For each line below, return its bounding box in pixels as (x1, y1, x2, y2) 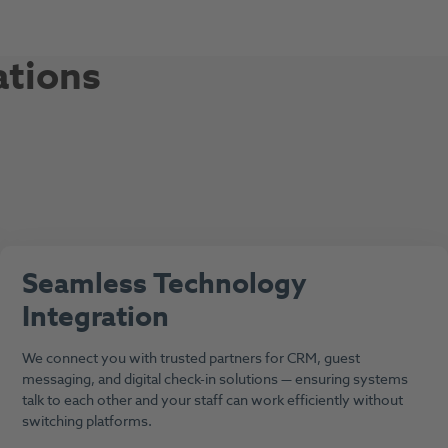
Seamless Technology (21, 263, 307, 305)
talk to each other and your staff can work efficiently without (21, 389, 403, 411)
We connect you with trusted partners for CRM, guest (21, 347, 360, 369)
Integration (21, 296, 169, 338)
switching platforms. (21, 410, 155, 432)
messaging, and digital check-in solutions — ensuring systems (21, 368, 408, 390)
